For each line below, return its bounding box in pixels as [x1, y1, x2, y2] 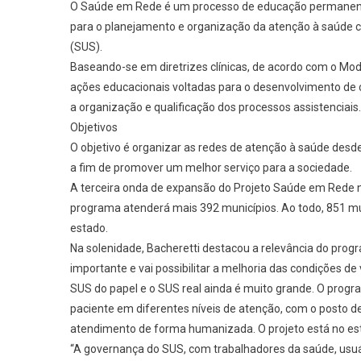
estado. [70, 222, 108, 235]
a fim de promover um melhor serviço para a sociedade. [70, 161, 352, 175]
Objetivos [70, 121, 118, 135]
